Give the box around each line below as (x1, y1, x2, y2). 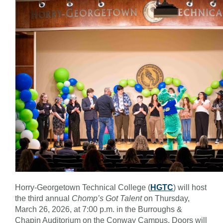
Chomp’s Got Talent (72, 194, 142, 203)
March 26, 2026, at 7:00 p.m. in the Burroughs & (15, 205, 182, 214)
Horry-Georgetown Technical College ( (15, 183, 150, 192)
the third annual (15, 194, 72, 203)
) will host (173, 183, 207, 192)
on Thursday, (142, 194, 190, 203)
